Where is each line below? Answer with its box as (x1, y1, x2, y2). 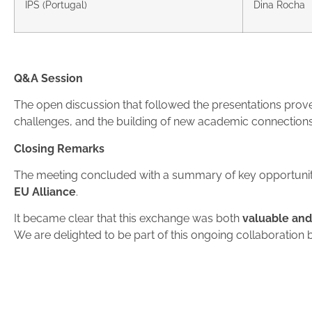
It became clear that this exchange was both (14, 212, 242, 226)
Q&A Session (14, 71, 83, 85)
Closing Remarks (14, 141, 104, 155)
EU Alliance (14, 185, 76, 198)
